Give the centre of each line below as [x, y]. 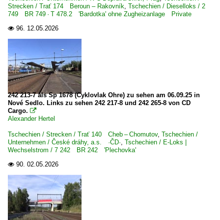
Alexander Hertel [31, 119]
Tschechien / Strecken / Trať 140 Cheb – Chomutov [83, 134]
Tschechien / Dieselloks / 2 [167, 6]
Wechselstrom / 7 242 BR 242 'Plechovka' [72, 150]
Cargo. [19, 111]
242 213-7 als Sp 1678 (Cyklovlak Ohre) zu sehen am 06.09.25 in [104, 95]
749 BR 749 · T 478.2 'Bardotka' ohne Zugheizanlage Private [100, 14]
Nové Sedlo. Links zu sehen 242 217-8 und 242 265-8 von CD [99, 103]
